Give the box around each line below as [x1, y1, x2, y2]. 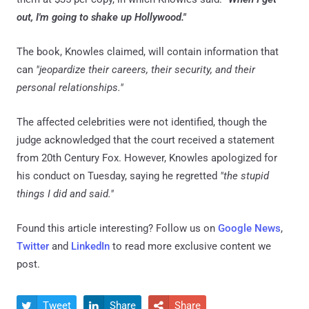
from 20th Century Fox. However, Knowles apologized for [17, 151, 277, 164]
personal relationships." [17, 81, 123, 94]
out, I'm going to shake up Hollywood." [17, 10, 186, 23]
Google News [218, 221, 281, 235]
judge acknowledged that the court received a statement [17, 133, 275, 146]
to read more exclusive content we [110, 239, 271, 252]
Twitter [17, 239, 49, 252]
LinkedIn [71, 239, 110, 252]
